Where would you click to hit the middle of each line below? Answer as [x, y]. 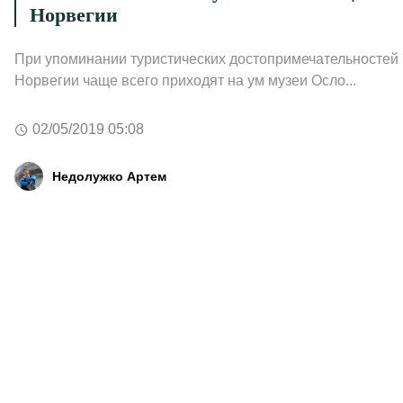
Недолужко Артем [109, 176]
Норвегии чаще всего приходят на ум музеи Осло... [185, 81]
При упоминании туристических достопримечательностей [206, 59]
